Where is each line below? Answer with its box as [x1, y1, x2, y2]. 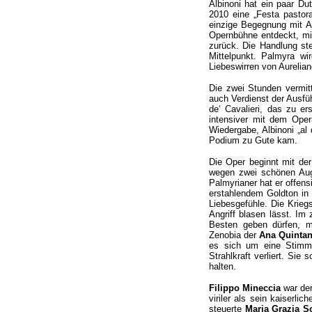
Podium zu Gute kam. [209, 135, 297, 146]
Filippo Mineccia [209, 283, 284, 293]
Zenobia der [209, 230, 259, 240]
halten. [209, 261, 236, 272]
